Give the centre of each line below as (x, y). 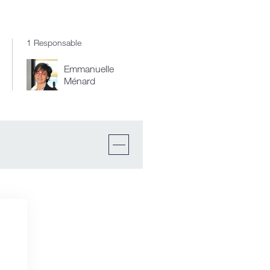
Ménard (80, 81)
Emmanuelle (89, 69)
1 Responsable (54, 42)
